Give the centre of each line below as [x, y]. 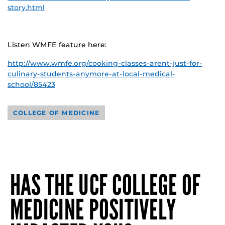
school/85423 [31, 84]
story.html [26, 7]
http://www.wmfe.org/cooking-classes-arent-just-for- [105, 63]
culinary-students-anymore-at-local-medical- [91, 74]
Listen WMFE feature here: [57, 44]
